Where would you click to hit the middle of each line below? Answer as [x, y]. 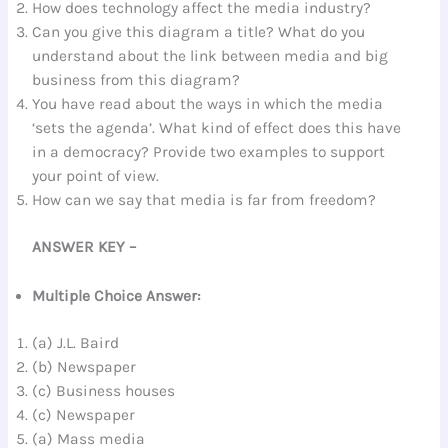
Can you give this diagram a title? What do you [199, 32]
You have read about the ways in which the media [208, 104]
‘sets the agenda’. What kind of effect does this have [217, 128]
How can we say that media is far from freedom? [204, 200]
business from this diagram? [136, 80]
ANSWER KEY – [84, 247]
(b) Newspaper [84, 367]
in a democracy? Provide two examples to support [209, 152]
